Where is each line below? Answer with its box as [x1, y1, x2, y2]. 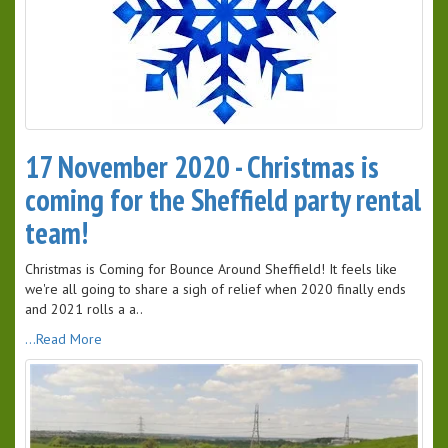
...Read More [25, 330, 102, 349]
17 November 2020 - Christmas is [25, 147, 379, 187]
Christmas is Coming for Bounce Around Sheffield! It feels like [25, 260, 397, 279]
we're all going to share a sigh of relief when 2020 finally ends [25, 280, 406, 299]
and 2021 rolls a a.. [25, 300, 143, 319]
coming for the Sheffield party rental [25, 180, 421, 220]
